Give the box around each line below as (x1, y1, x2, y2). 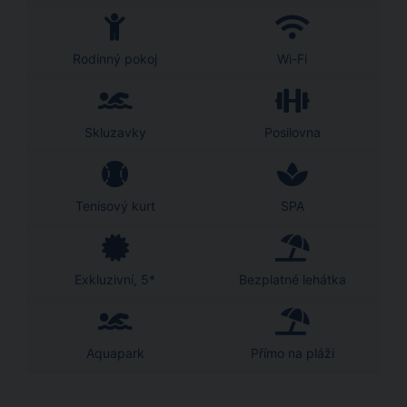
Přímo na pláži (250, 345, 334, 361)
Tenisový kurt (74, 198, 155, 213)
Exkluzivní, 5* (74, 272, 155, 287)
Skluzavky (84, 124, 146, 140)
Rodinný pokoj (73, 51, 157, 66)
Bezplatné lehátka (238, 272, 346, 287)
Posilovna (263, 124, 321, 140)
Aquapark (85, 345, 144, 361)
